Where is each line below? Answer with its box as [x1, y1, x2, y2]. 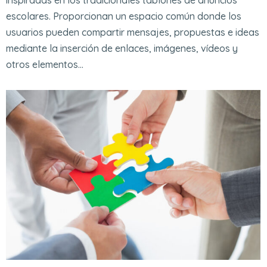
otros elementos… [6, 58, 83, 70]
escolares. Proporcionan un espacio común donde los [6, 10, 241, 22]
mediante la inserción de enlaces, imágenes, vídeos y [6, 42, 238, 54]
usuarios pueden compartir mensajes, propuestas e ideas [6, 26, 259, 38]
